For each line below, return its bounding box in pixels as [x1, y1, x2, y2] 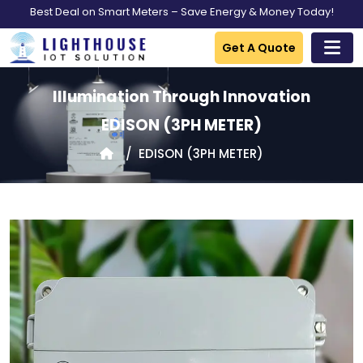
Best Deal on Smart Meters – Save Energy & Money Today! [29, 4, 334, 19]
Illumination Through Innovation [53, 85, 310, 108]
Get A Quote [222, 40, 296, 57]
